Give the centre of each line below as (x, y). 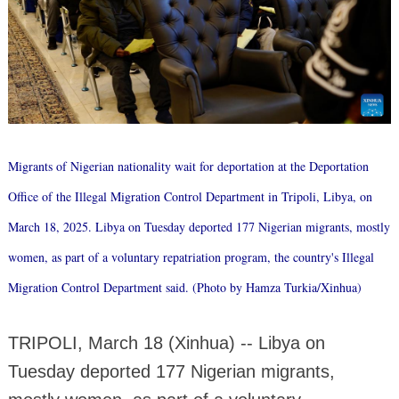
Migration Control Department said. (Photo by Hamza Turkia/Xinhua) (184, 287)
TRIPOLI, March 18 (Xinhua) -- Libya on (166, 342)
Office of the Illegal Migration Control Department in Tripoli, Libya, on (190, 196)
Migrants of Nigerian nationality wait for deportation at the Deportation (188, 166)
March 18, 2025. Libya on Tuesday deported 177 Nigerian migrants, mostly (199, 226)
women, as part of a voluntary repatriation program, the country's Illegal (191, 256)
